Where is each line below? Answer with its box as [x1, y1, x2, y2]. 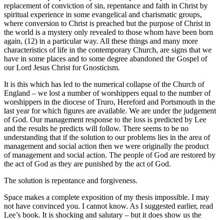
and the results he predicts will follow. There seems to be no [4, 124, 189, 133]
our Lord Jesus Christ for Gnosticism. [4, 63, 120, 72]
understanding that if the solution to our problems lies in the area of [4, 133, 210, 142]
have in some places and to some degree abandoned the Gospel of [4, 55, 207, 63]
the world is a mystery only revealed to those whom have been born [4, 28, 213, 37]
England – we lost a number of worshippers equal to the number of [4, 89, 211, 98]
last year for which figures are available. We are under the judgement [4, 107, 216, 115]
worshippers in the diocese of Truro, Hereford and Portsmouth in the [4, 98, 215, 107]
